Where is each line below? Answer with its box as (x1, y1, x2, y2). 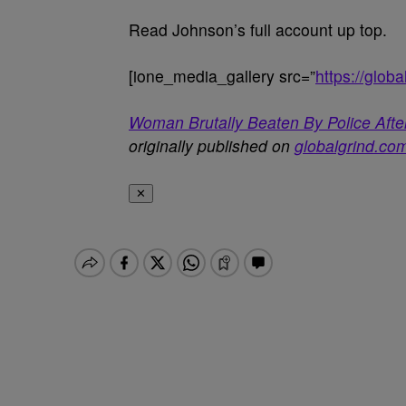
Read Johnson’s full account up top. (129, 18, 387, 41)
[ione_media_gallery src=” (129, 64, 315, 87)
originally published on (129, 134, 295, 157)
